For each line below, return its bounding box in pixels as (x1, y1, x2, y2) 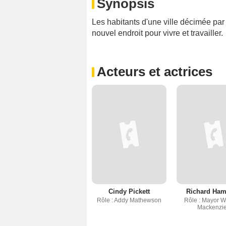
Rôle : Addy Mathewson (96, 197, 161, 204)
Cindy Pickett (108, 188, 150, 196)
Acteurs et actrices (97, 64, 212, 80)
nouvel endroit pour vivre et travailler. (92, 29, 223, 38)
